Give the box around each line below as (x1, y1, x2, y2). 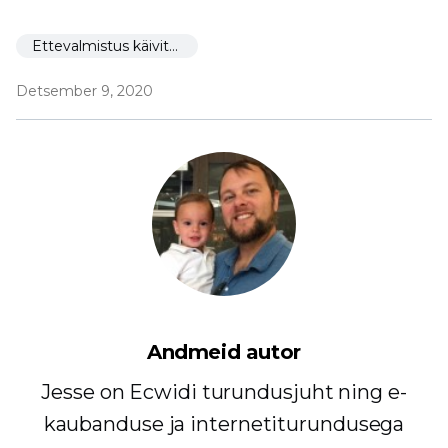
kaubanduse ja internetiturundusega (43, 411, 405, 436)
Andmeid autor (147, 339, 301, 364)
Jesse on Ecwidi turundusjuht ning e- (41, 379, 407, 404)
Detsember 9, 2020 (16, 81, 153, 100)
